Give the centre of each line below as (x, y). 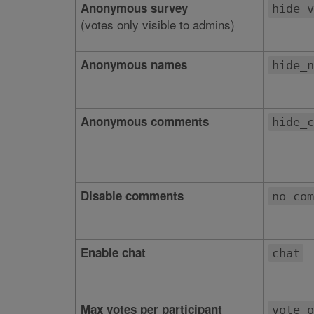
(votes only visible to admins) (157, 24)
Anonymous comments (144, 121)
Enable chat (113, 252)
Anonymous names (134, 64)
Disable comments (132, 196)
